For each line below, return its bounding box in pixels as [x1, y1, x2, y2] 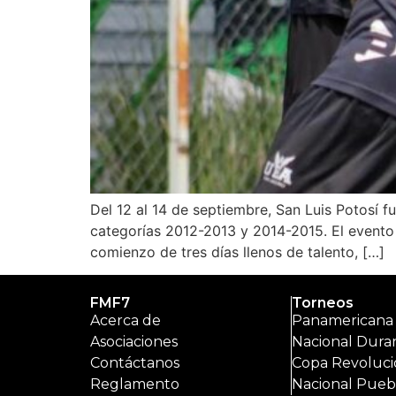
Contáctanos [90, 354, 179, 372]
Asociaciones [90, 333, 178, 351]
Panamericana [291, 312, 393, 330]
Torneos [291, 294, 354, 312]
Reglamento [90, 376, 179, 393]
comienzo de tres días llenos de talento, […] [90, 242, 385, 261]
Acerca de [90, 312, 161, 330]
